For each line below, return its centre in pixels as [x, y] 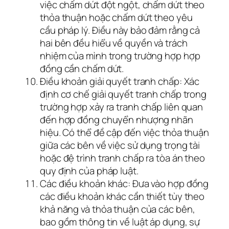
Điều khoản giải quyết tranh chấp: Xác [120, 81]
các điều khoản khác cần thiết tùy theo [122, 196]
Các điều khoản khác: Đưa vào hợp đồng [124, 183]
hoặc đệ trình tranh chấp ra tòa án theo [123, 158]
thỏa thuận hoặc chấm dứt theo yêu [116, 17]
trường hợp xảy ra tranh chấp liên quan [122, 107]
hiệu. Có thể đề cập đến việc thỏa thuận [125, 132]
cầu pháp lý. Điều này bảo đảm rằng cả [120, 30]
